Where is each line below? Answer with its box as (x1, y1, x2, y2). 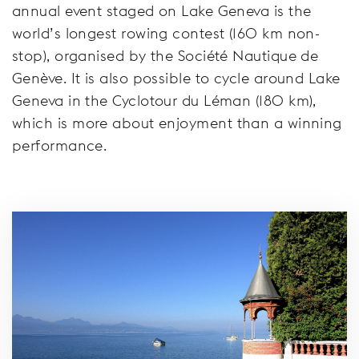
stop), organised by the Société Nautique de (12, 46, 319, 65)
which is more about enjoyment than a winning (12, 113, 342, 132)
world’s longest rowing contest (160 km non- (12, 23, 321, 42)
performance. (12, 135, 107, 155)
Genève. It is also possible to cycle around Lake (12, 68, 341, 87)
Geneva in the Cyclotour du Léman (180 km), (12, 91, 317, 110)
